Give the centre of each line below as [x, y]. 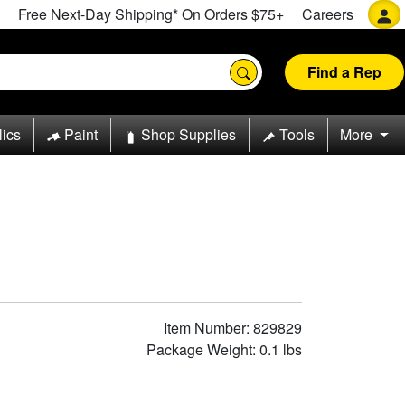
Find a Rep [344, 71]
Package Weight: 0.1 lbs [224, 349]
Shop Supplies [188, 135]
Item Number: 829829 [233, 327]
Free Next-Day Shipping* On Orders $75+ [151, 14]
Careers [328, 14]
